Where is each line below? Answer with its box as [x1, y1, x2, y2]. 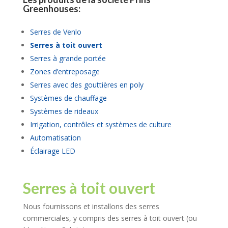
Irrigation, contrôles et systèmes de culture [30, 120, 172, 130]
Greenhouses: [22, 3, 80, 15]
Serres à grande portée [30, 53, 106, 64]
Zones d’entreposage [30, 67, 100, 77]
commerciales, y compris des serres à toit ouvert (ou [22, 213, 197, 223]
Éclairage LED [30, 146, 75, 156]
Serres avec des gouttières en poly [30, 80, 144, 90]
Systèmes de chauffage [30, 93, 107, 103]
